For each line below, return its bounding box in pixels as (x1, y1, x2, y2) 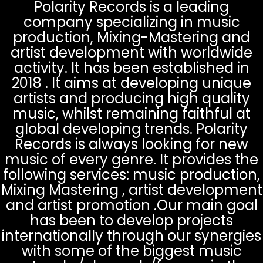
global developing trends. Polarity (15, 119, 248, 139)
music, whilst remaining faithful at (12, 104, 251, 123)
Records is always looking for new (15, 134, 248, 154)
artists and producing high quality (13, 89, 250, 108)
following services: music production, (3, 165, 260, 184)
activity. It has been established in (14, 58, 249, 77)
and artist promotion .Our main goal (5, 195, 258, 215)
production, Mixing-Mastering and (13, 28, 250, 47)
